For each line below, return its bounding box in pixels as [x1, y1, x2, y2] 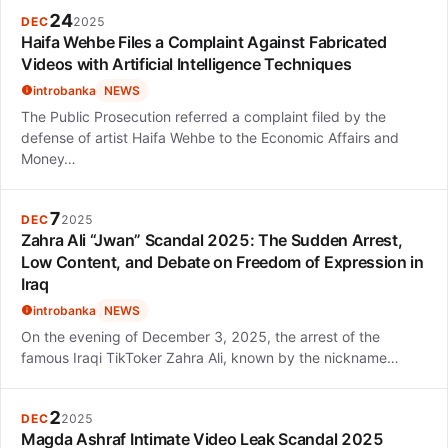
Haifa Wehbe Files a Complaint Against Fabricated [21, 31, 387, 52]
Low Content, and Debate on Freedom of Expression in [21, 251, 424, 272]
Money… [21, 149, 76, 167]
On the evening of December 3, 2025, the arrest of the [21, 327, 380, 345]
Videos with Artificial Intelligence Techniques [21, 53, 352, 74]
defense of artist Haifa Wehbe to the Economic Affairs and [21, 128, 399, 146]
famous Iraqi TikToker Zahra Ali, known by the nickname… [21, 348, 399, 366]
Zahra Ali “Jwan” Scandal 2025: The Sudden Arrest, [21, 229, 403, 250]
